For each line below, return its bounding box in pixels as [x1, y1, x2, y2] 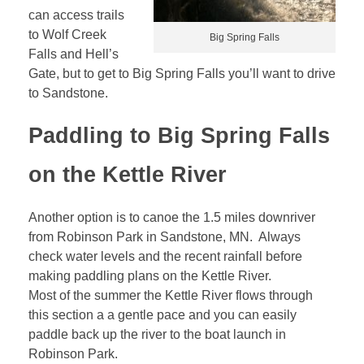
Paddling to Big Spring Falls [28, 123, 330, 149]
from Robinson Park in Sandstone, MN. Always [28, 229, 301, 244]
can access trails [28, 8, 124, 23]
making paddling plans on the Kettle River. [28, 268, 271, 283]
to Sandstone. [28, 86, 108, 101]
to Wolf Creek [28, 28, 106, 42]
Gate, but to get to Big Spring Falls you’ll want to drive [28, 67, 336, 81]
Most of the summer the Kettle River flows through [28, 288, 313, 302]
